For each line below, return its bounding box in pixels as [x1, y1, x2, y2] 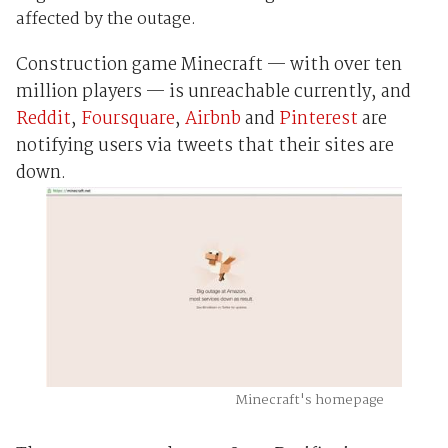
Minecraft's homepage [64, 389, 384, 412]
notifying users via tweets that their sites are [15, 131, 394, 161]
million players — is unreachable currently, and [15, 77, 411, 107]
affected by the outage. [15, 5, 196, 33]
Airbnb [184, 104, 245, 134]
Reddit [15, 104, 71, 134]
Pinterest [278, 104, 358, 134]
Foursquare [80, 104, 175, 134]
